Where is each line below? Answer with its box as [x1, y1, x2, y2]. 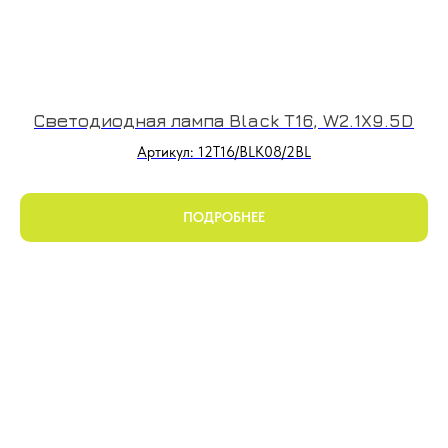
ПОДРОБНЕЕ [183, 208, 265, 225]
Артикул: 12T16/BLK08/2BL [137, 142, 311, 161]
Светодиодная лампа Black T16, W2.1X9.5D [34, 109, 414, 131]
